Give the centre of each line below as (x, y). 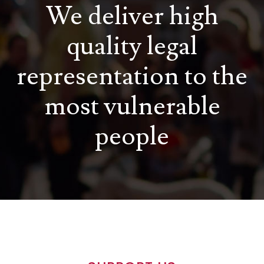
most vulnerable (132, 106)
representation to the (132, 76)
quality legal (132, 46)
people (132, 136)
